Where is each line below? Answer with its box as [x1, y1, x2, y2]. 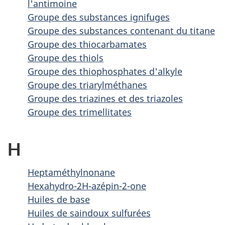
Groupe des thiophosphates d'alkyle [28, 65, 182, 77]
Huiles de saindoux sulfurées [28, 206, 151, 219]
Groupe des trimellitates [28, 106, 132, 118]
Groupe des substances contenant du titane [28, 25, 215, 37]
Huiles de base [28, 193, 90, 205]
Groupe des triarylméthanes [28, 79, 147, 91]
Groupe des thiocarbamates [28, 38, 147, 50]
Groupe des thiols [28, 52, 103, 64]
